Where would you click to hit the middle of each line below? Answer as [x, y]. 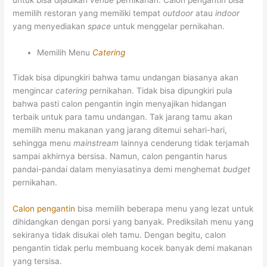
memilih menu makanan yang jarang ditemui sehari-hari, [120, 130]
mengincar [34, 91]
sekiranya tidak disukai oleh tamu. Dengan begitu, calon [119, 235]
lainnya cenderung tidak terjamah [185, 143]
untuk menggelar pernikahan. [169, 26]
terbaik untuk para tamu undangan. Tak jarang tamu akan [123, 117]
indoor [228, 13]
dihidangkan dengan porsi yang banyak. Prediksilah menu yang [133, 222]
